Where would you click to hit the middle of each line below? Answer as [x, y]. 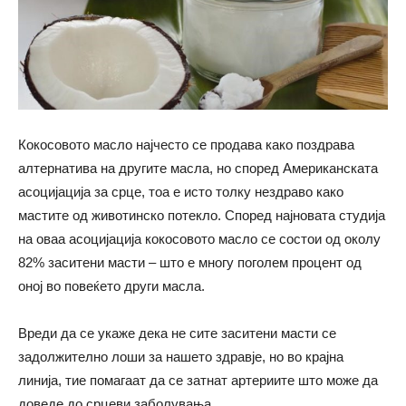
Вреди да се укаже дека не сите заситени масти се [177, 333]
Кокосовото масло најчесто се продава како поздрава [186, 145]
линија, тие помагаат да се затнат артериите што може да [198, 381]
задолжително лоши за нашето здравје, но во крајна [181, 357]
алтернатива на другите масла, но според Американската [198, 169]
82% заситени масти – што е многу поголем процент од [190, 263]
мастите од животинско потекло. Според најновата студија [202, 216]
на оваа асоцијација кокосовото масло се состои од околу [199, 239]
